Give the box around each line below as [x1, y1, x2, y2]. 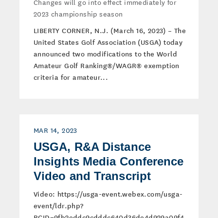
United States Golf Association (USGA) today [34, 37, 183, 47]
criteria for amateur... [34, 72, 109, 82]
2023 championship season [34, 8, 123, 19]
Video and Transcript [34, 169, 151, 182]
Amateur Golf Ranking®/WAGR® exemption [34, 60, 180, 70]
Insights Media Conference [34, 155, 184, 168]
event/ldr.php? [34, 200, 84, 210]
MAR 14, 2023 [34, 125, 77, 135]
